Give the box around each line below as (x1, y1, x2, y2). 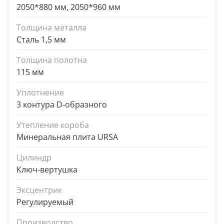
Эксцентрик (16, 184, 62, 196)
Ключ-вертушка (16, 164, 77, 175)
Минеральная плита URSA (16, 131, 118, 143)
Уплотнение (16, 87, 64, 98)
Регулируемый (16, 196, 73, 208)
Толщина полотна (16, 54, 87, 66)
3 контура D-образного (16, 99, 107, 110)
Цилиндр (16, 152, 51, 163)
